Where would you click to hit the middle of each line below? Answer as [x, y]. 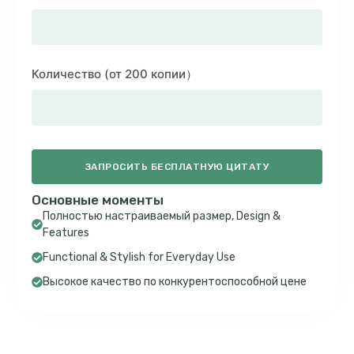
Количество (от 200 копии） [115, 74]
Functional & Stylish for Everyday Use [139, 257]
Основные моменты [98, 200]
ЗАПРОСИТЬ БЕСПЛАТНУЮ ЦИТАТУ [177, 167]
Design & [258, 216]
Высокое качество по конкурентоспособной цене [175, 282]
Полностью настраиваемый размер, [139, 216]
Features [66, 233]
